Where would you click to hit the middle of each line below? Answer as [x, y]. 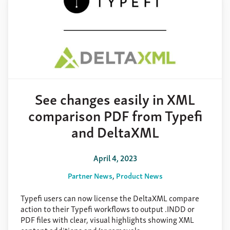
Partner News [90, 175]
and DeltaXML [115, 131]
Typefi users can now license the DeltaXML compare [110, 197]
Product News [139, 175]
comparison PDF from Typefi [115, 115]
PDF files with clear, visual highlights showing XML [107, 219]
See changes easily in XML [115, 99]
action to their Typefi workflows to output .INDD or [108, 208]
